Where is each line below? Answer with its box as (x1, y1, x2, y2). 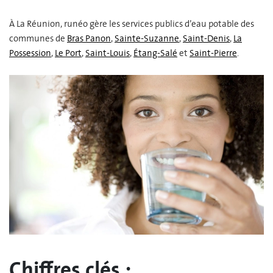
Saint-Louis (85, 47, 130, 60)
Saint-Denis (183, 32, 230, 45)
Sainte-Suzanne (115, 32, 179, 45)
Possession (9, 47, 51, 60)
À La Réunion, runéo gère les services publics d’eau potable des (9, 18, 254, 30)
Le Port (55, 47, 82, 60)
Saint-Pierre (190, 47, 237, 60)
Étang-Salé (133, 47, 177, 60)
